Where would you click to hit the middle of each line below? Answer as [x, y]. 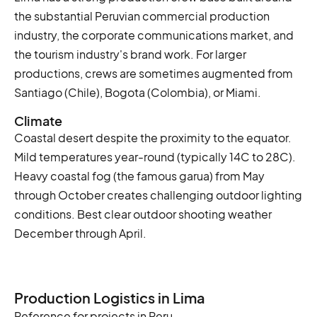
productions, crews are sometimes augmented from [154, 73]
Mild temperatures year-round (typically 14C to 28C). [155, 156]
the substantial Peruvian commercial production [142, 16]
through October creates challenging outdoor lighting [158, 195]
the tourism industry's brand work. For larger [130, 54]
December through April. [80, 233]
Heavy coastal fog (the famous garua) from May [139, 175]
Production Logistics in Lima [110, 297]
